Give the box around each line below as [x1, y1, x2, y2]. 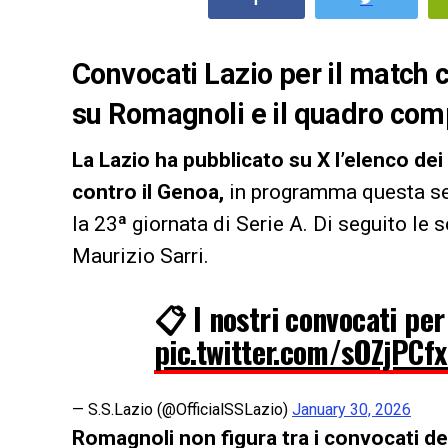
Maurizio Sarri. [72, 243, 209, 268]
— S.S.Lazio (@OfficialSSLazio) [72, 399, 292, 419]
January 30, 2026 [292, 399, 411, 419]
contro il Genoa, [72, 179, 224, 204]
